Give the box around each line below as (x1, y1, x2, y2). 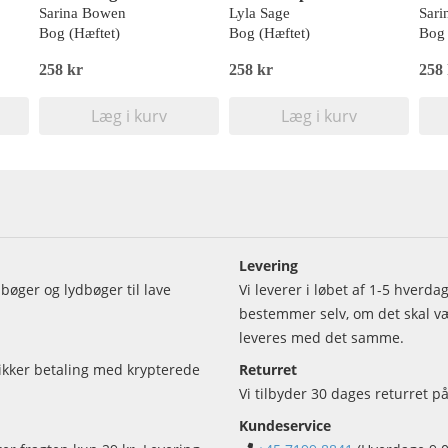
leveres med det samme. (239, 328, 404, 348)
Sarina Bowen (39, 5, 126, 22)
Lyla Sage (229, 5, 290, 22)
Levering (239, 256, 298, 276)
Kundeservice (239, 416, 331, 436)
